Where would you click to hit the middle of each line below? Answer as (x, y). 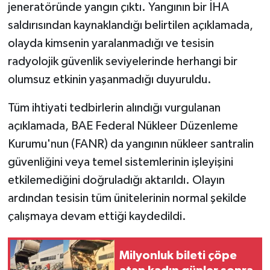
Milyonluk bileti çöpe (178, 256)
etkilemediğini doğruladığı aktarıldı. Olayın (116, 180)
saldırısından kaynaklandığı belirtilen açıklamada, (130, 25)
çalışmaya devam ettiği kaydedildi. (97, 216)
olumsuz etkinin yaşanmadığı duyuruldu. (109, 79)
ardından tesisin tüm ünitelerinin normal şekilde (127, 198)
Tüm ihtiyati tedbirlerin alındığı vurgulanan (114, 108)
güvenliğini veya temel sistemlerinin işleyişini (120, 162)
